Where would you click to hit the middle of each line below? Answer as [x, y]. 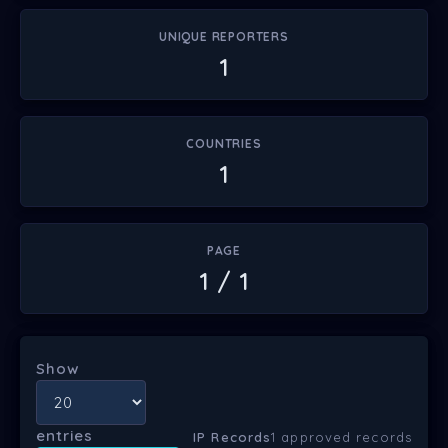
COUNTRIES [224, 143]
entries [64, 436]
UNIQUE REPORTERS [224, 36]
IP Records [232, 437]
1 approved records [341, 437]
